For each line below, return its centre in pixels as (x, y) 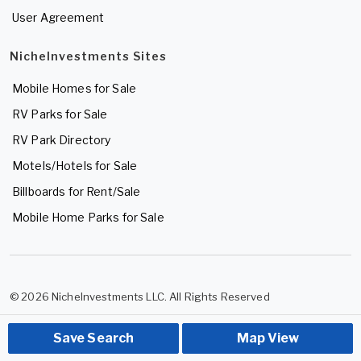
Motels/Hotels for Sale (75, 166)
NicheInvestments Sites (88, 56)
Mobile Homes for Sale (74, 89)
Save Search (93, 338)
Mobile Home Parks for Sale (88, 218)
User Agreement (58, 18)
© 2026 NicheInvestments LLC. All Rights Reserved (140, 297)
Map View (268, 338)
